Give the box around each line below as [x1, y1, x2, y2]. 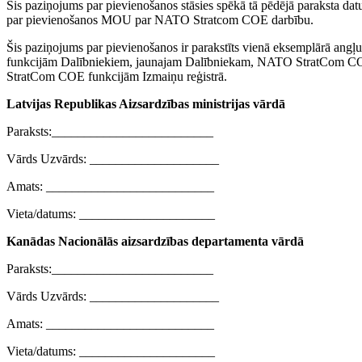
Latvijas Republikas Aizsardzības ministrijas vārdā [6, 97, 285, 112]
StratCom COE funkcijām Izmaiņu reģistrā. [6, 69, 227, 84]
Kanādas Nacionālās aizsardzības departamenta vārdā [6, 234, 304, 249]
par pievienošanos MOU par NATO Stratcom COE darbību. [6, 13, 314, 27]
